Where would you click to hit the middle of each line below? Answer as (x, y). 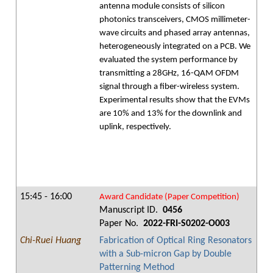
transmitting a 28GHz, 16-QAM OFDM (169, 73)
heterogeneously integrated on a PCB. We (175, 47)
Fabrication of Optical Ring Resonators (175, 241)
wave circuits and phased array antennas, (175, 33)
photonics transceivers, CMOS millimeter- (175, 20)
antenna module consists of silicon (162, 6)
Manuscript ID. (130, 210)
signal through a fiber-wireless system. (169, 87)
